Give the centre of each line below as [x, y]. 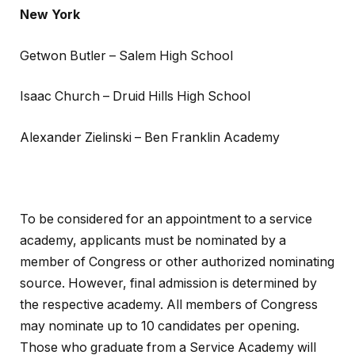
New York [50, 15]
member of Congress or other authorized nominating [177, 261]
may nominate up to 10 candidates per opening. [160, 326]
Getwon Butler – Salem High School [126, 55]
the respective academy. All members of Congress [169, 304]
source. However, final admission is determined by [168, 283]
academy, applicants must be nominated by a [153, 240]
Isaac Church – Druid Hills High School [135, 97]
